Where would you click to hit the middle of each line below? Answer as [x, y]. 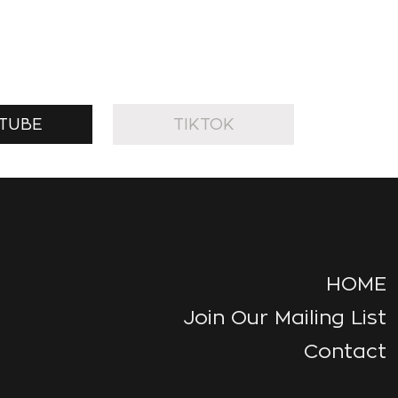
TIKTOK [203, 124]
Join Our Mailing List [285, 317]
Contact [346, 350]
